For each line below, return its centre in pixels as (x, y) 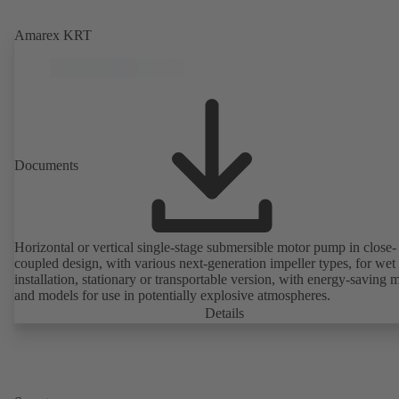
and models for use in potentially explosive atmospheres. (172, 295)
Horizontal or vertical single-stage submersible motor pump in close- (205, 247)
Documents (46, 165)
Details (224, 313)
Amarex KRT (53, 35)
